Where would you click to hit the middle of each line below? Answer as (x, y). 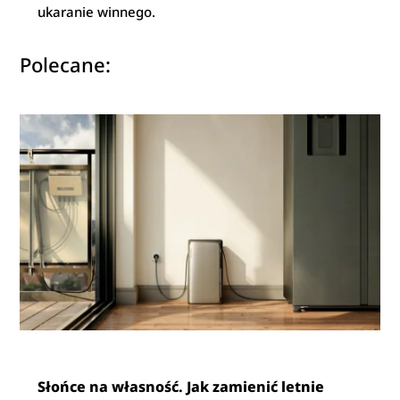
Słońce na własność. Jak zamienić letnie (181, 386)
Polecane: (66, 64)
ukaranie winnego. (97, 11)
